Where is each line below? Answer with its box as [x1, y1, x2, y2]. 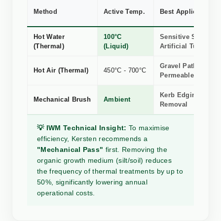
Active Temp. [104, 8, 145, 16]
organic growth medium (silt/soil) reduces [37, 156, 172, 165]
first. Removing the [103, 146, 167, 154]
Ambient [104, 96, 131, 104]
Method [34, 8, 57, 16]
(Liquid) [104, 42, 129, 50]
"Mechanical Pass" [37, 146, 104, 154]
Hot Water [34, 33, 65, 41]
